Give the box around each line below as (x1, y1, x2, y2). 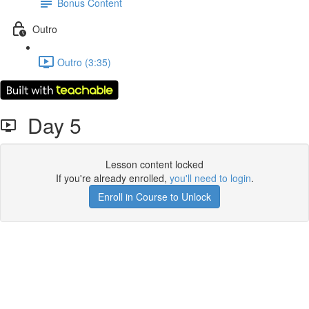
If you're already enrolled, (55, 171, 170, 185)
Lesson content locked (106, 157, 203, 171)
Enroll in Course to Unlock (98, 190, 211, 203)
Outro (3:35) (57, 54, 111, 69)
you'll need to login (169, 171, 251, 185)
